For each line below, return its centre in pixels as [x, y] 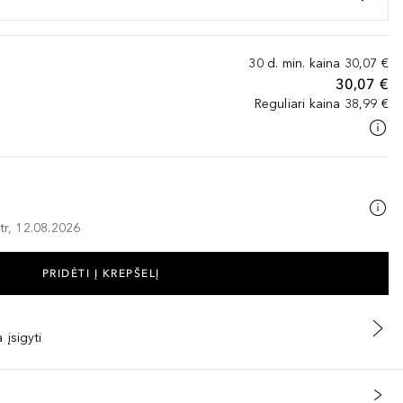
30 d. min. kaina [295, 63]
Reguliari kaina [297, 104]
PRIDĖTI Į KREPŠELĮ [101, 273]
